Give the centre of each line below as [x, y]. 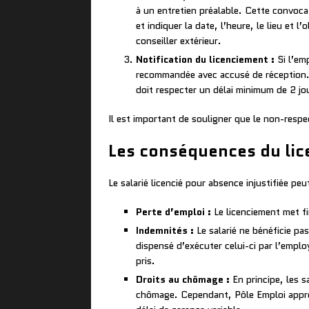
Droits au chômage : [183, 280]
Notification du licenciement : [205, 60]
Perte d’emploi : [173, 212]
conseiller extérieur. [179, 41]
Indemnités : [165, 231]
